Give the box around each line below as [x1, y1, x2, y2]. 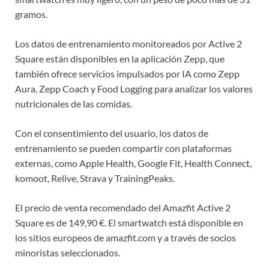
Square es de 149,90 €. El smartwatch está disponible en [15, 217, 243, 229]
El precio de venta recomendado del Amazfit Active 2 [15, 202, 231, 214]
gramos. [15, 8, 47, 20]
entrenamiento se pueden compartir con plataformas [15, 142, 232, 154]
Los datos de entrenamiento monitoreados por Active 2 [15, 38, 242, 50]
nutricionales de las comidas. [15, 98, 132, 110]
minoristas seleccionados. [15, 247, 120, 259]
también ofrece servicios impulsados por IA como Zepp [15, 68, 240, 80]
